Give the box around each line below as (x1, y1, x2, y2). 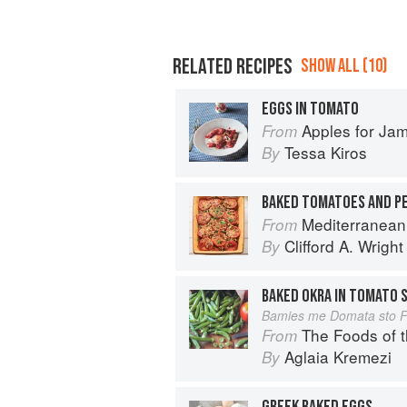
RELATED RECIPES (173, 53, 293, 80)
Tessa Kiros (284, 140, 367, 164)
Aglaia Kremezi (284, 344, 392, 368)
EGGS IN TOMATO (262, 97, 359, 120)
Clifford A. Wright (284, 233, 403, 257)
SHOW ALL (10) (301, 54, 387, 77)
